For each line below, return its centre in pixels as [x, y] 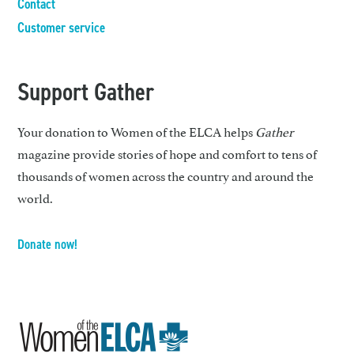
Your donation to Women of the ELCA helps [137, 132]
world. [36, 198]
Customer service [62, 28]
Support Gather [86, 92]
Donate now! [48, 245]
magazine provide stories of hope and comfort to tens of [168, 154]
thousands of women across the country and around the [166, 176]
